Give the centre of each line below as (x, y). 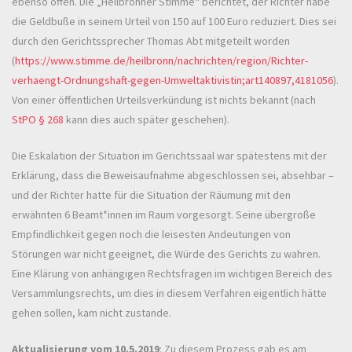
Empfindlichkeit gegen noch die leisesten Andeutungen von (151, 234)
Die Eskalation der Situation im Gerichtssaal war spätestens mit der (169, 155)
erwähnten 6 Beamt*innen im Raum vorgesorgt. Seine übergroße (164, 214)
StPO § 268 (38, 119)
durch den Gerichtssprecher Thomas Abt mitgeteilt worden (151, 40)
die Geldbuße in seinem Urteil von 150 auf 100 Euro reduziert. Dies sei (174, 21)
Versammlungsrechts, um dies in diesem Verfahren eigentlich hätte (169, 293)
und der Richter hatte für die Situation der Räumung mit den (151, 194)
